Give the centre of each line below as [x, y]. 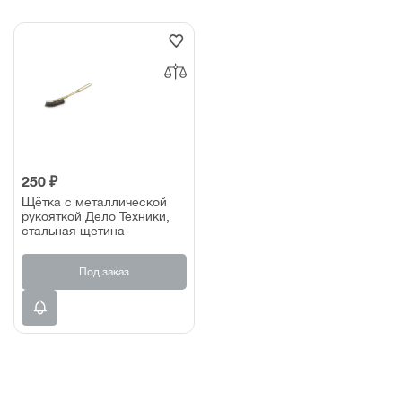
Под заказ [104, 271]
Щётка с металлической [94, 201]
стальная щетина [73, 230]
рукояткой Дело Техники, [96, 216]
